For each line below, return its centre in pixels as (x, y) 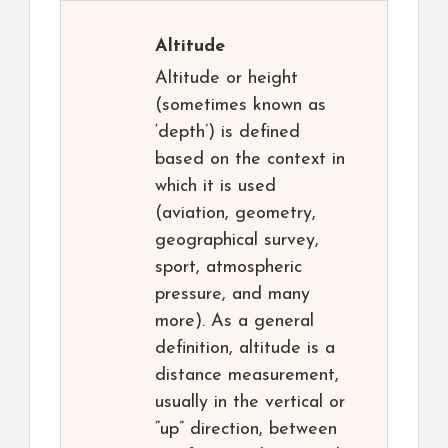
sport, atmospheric (228, 268)
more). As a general (234, 322)
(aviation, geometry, (235, 214)
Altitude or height (226, 79)
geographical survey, (237, 241)
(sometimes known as (240, 106)
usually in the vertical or (250, 403)
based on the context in (250, 160)
